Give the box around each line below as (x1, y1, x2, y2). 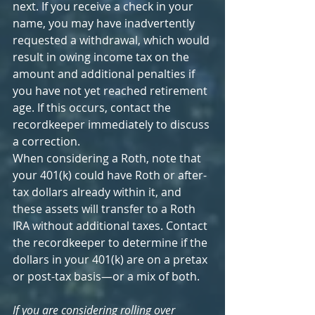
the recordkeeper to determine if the (13, 235, 210, 250)
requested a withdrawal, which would (13, 32, 212, 48)
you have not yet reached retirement (13, 83, 210, 98)
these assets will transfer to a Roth (13, 201, 198, 217)
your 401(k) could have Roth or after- (13, 167, 207, 183)
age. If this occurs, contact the (13, 100, 174, 115)
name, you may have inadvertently (13, 15, 198, 31)
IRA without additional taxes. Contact (13, 218, 210, 233)
